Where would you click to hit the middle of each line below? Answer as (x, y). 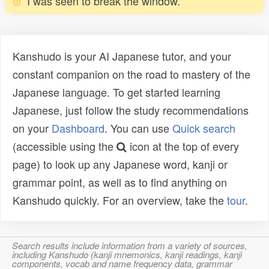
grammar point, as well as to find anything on (120, 182)
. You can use (138, 128)
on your (32, 128)
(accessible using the (65, 146)
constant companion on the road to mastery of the (131, 74)
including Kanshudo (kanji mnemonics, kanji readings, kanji (127, 255)
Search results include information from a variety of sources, (130, 246)
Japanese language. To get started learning (116, 92)
